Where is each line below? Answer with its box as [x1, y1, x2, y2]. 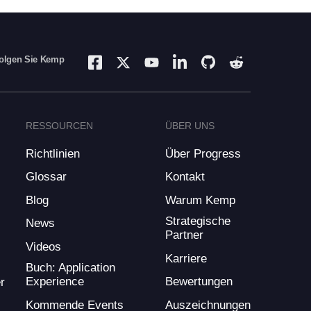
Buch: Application [25, 261, 115, 275]
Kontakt [165, 170, 205, 184]
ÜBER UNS [165, 119, 215, 131]
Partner [165, 228, 203, 242]
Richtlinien [25, 146, 80, 160]
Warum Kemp [165, 193, 235, 207]
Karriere [165, 251, 207, 265]
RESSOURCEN [25, 119, 93, 131]
